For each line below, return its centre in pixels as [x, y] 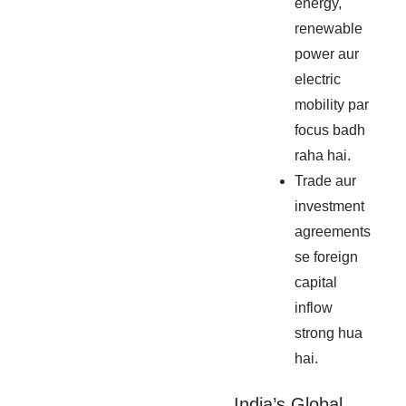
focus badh [330, 130]
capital [316, 283]
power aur [327, 54]
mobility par [332, 105]
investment [330, 207]
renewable [329, 29]
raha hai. [323, 156]
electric [318, 80]
